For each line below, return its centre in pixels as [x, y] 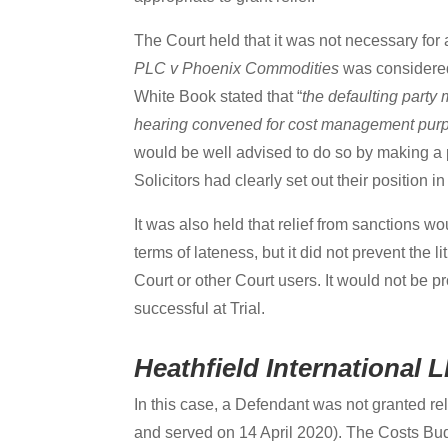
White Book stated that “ [218, 96]
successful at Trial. [200, 308]
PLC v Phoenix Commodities [239, 68]
